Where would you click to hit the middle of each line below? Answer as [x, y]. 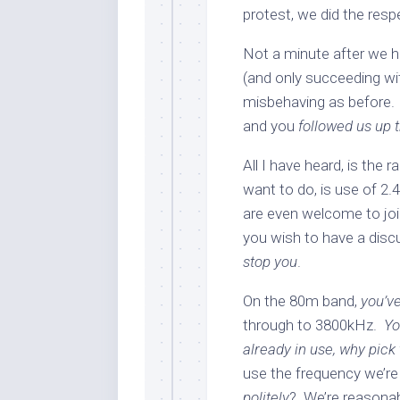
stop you [270, 262]
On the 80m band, [302, 301]
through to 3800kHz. [313, 325]
